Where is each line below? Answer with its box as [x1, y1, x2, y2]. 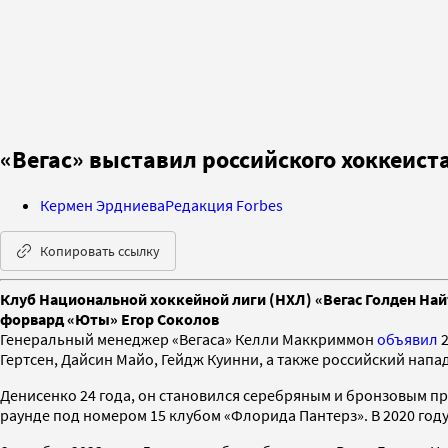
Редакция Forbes [165, 194, 283, 215]
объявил [377, 328, 438, 349]
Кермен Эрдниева [40, 194, 165, 215]
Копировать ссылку [40, 241, 160, 260]
